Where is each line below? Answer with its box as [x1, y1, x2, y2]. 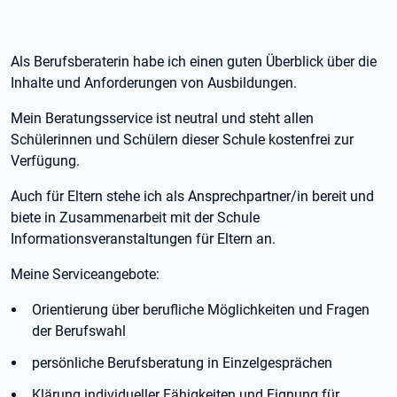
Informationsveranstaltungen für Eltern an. [11, 230, 276, 247]
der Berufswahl [32, 323, 126, 339]
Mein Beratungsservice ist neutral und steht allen [11, 110, 314, 127]
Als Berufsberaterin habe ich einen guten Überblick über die [11, 53, 377, 70]
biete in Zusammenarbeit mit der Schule [11, 209, 260, 226]
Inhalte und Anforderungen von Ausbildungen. [11, 74, 297, 91]
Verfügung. [11, 152, 80, 169]
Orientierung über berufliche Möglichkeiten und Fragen [32, 301, 370, 318]
